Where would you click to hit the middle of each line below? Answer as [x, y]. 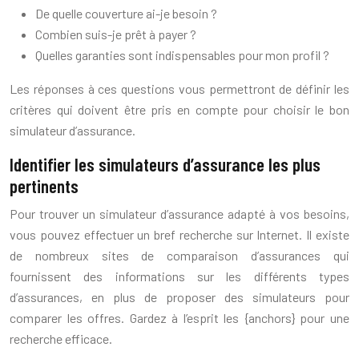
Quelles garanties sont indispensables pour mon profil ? [182, 55]
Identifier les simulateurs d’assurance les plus [165, 165]
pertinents [44, 186]
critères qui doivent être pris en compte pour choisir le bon [179, 110]
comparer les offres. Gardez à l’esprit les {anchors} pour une [179, 318]
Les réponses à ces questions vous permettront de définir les [179, 89]
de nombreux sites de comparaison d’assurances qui [179, 256]
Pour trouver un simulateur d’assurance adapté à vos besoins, [179, 214]
